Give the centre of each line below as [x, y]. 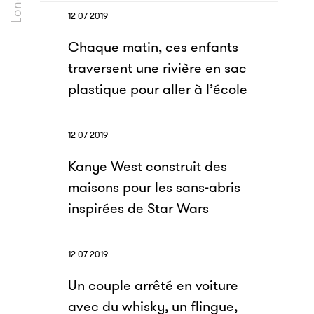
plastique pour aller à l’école [158, 89]
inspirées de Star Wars [138, 208]
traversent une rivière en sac [157, 68]
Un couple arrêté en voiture [153, 285]
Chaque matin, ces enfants [153, 47]
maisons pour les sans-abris [154, 187]
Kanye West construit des [148, 166]
